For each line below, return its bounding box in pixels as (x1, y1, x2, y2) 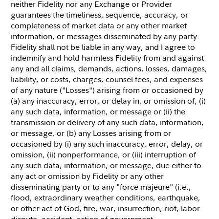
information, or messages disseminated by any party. (11, 30, 200, 42)
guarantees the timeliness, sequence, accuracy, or (11, 9, 189, 20)
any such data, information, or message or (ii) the (11, 106, 186, 117)
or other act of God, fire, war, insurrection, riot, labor (11, 202, 200, 214)
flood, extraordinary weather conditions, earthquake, (11, 192, 201, 203)
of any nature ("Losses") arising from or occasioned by (11, 84, 204, 95)
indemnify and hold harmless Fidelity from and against (11, 52, 204, 63)
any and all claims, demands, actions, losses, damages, (11, 63, 208, 74)
